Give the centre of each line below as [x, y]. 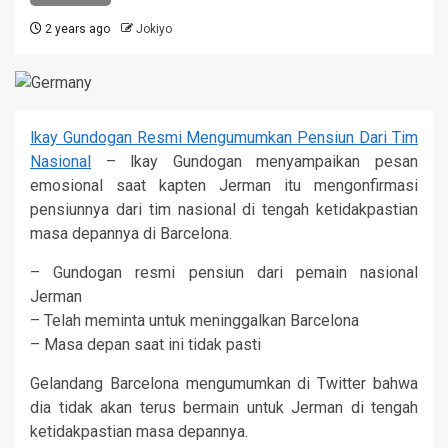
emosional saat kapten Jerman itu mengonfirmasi [224, 185]
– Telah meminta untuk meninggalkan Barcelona [194, 320]
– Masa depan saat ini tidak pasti [145, 344]
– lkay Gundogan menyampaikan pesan [254, 161]
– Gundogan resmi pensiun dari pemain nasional [224, 272]
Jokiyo [154, 28]
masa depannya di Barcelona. [131, 233]
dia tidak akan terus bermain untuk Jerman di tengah [224, 407]
